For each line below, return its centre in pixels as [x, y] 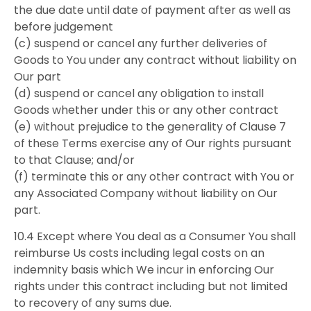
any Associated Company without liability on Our [146, 193]
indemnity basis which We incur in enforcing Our [144, 270]
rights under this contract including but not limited [151, 287]
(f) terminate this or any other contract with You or [154, 176]
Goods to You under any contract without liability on [155, 60]
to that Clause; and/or [74, 160]
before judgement [64, 26]
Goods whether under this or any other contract [146, 110]
